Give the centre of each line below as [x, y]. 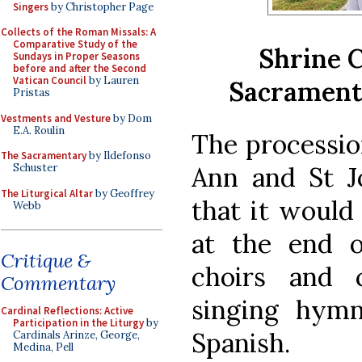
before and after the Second [80, 68]
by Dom [131, 118]
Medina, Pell [43, 347]
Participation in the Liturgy [78, 323]
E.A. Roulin [39, 130]
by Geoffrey [124, 193]
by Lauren [113, 80]
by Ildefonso [119, 156]
